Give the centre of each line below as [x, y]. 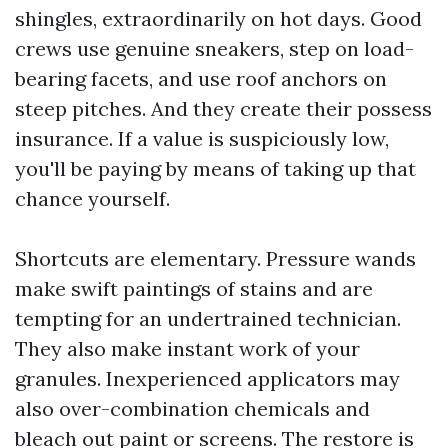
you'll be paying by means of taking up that [215, 168]
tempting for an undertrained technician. [208, 318]
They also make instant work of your [187, 348]
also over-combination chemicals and [192, 408]
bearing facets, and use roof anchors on [201, 78]
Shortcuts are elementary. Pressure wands [215, 258]
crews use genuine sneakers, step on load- [214, 48]
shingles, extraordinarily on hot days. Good [218, 18]
